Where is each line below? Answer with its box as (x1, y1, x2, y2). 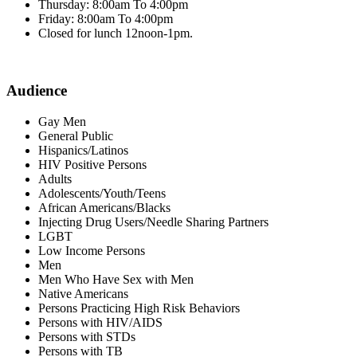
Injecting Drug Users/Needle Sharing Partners (38, 215, 269, 229)
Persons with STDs (38, 330, 135, 343)
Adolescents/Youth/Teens (38, 186, 166, 200)
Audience (6, 82, 67, 100)
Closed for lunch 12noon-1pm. (38, 25, 193, 40)
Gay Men (38, 115, 86, 128)
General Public (38, 129, 113, 143)
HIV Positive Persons (38, 158, 147, 171)
